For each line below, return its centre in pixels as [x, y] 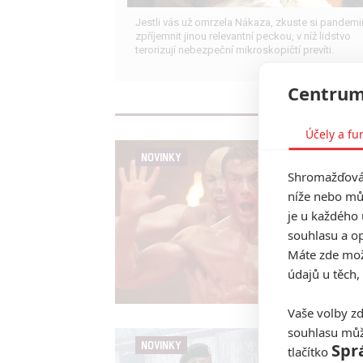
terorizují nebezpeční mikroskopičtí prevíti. [235, 50]
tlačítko [309, 351]
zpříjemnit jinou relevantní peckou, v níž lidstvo [243, 36]
